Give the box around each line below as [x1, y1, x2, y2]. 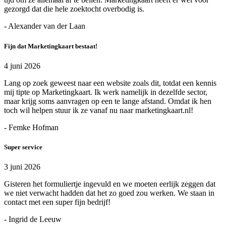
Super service [4, 143, 42, 151]
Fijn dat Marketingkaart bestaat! [4, 42, 97, 50]
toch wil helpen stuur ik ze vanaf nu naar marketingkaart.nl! [4, 105, 193, 115]
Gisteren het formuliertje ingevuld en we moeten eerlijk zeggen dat [4, 180, 215, 189]
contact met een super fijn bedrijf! [4, 198, 110, 207]
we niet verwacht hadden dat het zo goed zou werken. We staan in [4, 189, 214, 198]
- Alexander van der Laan [4, 22, 85, 31]
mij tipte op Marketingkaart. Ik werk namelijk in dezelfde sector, [4, 87, 207, 96]
